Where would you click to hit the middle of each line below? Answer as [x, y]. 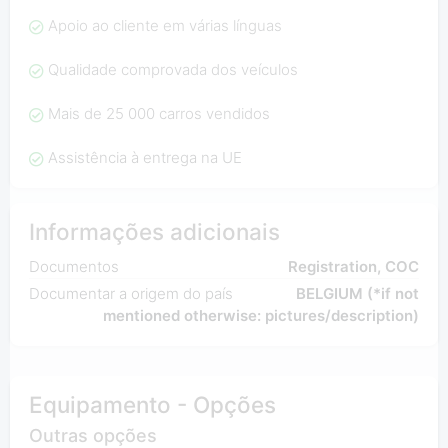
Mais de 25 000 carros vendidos [158, 114]
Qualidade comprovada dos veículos [172, 70]
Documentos [73, 267]
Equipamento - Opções [152, 404]
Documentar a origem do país [130, 294]
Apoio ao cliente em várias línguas [164, 26]
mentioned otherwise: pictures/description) [261, 316]
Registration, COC [354, 267]
